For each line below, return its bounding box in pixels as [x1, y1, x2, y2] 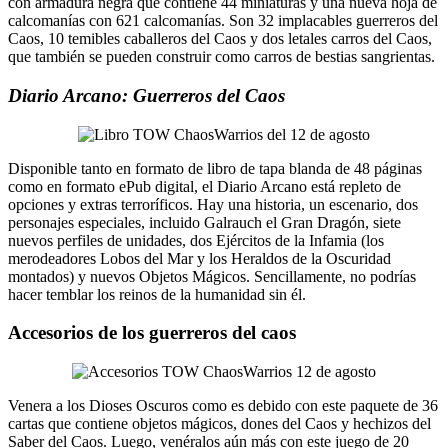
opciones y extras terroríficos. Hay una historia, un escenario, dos [8, 195, 418, 213]
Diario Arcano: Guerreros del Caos [8, 84, 290, 106]
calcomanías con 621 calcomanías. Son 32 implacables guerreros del [8, 12, 438, 30]
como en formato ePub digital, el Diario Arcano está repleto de [8, 177, 401, 195]
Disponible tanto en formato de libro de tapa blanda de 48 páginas [8, 159, 422, 177]
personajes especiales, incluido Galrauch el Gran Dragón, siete [8, 213, 401, 231]
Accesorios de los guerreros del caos [8, 322, 296, 344]
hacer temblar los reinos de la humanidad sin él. [8, 285, 306, 303]
